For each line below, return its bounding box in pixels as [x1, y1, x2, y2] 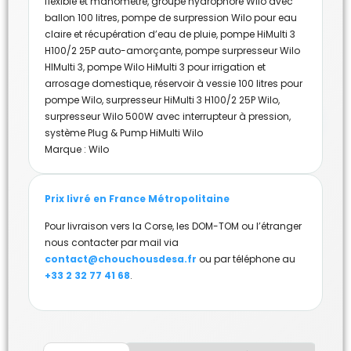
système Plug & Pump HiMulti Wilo [45, 125, 203, 139]
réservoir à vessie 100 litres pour [154, 76, 302, 90]
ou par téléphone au [197, 252, 295, 266]
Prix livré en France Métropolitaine [45, 191, 230, 205]
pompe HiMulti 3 [220, 27, 295, 41]
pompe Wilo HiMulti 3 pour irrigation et [87, 60, 266, 74]
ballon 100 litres [45, 10, 118, 24]
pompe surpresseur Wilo [185, 43, 300, 57]
